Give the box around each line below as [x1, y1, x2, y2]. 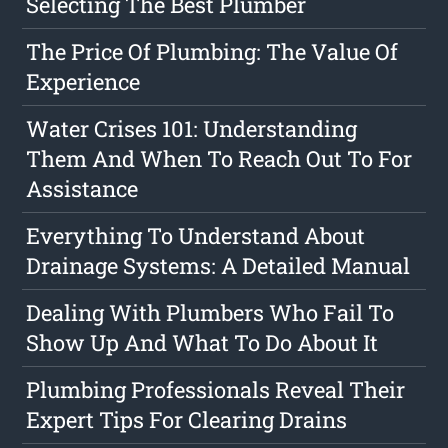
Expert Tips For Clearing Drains [26, 404, 348, 434]
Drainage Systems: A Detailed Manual [26, 250, 411, 280]
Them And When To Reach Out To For [26, 143, 413, 173]
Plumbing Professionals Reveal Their [26, 374, 406, 404]
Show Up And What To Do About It [26, 327, 379, 357]
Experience [26, 66, 141, 96]
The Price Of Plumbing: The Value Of [26, 36, 399, 66]
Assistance [26, 173, 139, 203]
